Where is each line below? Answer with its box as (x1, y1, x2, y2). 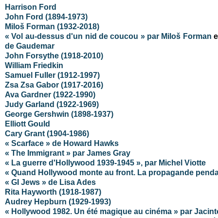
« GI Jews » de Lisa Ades (5, 178, 96, 186)
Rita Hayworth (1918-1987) (5, 187, 101, 196)
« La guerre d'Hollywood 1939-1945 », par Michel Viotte (5, 158, 206, 167)
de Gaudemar (5, 41, 54, 50)
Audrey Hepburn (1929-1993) (5, 197, 111, 206)
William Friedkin (5, 61, 63, 70)
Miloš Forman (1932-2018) (5, 22, 99, 31)
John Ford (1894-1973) (5, 12, 88, 21)
